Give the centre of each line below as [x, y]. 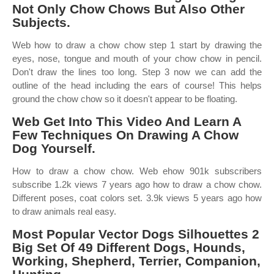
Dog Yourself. [54, 148]
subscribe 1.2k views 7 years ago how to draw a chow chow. [137, 184]
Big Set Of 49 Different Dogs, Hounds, [129, 247]
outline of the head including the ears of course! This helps [137, 85]
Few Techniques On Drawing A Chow [125, 135]
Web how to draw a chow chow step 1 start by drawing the [137, 45]
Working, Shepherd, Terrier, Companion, [136, 261]
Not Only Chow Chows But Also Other [128, 9]
